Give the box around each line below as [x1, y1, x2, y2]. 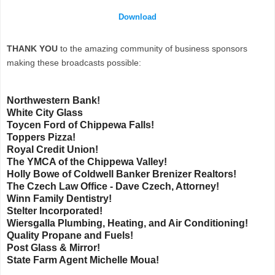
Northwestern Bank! [7, 95, 100, 106]
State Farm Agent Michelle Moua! [7, 255, 159, 266]
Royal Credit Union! [7, 144, 98, 155]
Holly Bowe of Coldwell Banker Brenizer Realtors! [7, 169, 236, 180]
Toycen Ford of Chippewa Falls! [7, 120, 154, 131]
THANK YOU [7, 44, 60, 54]
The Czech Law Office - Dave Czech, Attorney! [7, 181, 219, 192]
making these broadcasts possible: [7, 58, 141, 68]
